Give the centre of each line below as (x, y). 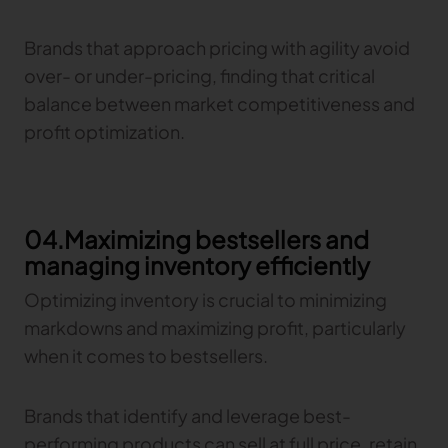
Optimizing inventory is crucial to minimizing (205, 299)
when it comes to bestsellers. (147, 355)
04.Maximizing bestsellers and (196, 238)
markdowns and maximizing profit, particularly (215, 327)
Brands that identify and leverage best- (187, 415)
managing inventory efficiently (197, 264)
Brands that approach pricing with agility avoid (217, 47)
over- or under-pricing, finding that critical (199, 75)
